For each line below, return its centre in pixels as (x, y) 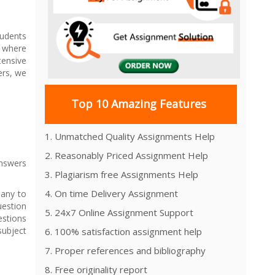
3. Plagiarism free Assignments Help (122, 174)
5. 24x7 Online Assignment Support (119, 212)
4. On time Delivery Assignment (111, 193)
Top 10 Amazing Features (138, 104)
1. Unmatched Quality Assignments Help (130, 136)
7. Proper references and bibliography (125, 250)
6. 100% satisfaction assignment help (123, 231)
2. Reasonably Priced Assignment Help (126, 155)
